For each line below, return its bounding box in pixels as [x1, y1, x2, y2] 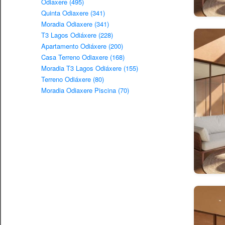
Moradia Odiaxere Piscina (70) [41, 85, 129, 95]
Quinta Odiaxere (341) [41, 8, 105, 18]
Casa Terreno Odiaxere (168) [41, 52, 125, 62]
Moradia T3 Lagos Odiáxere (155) [41, 63, 138, 73]
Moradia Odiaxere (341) [41, 19, 109, 29]
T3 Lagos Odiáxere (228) [41, 30, 113, 40]
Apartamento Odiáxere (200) [41, 41, 123, 51]
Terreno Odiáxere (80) [41, 74, 104, 84]
